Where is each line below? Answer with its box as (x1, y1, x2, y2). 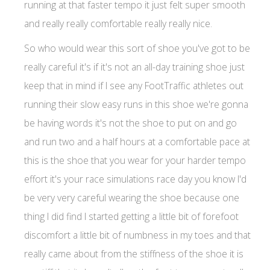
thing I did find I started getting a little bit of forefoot (24, 209, 239, 223)
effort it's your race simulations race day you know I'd (24, 172, 246, 186)
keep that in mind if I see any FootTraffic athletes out (24, 78, 243, 92)
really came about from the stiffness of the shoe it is (24, 246, 243, 260)
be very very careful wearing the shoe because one (24, 190, 239, 204)
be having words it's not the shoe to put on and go (24, 116, 237, 130)
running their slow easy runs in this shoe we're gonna (24, 97, 248, 111)
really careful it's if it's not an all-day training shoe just (24, 60, 245, 74)
